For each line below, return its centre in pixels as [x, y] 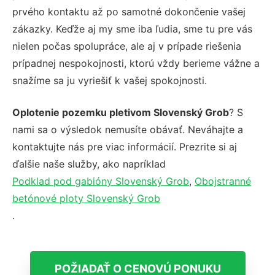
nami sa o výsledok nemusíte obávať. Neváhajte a [128, 129]
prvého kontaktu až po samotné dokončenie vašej [129, 11]
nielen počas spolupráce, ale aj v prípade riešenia [127, 46]
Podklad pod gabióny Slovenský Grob [101, 181]
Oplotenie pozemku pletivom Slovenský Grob [121, 112]
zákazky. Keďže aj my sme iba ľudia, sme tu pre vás [132, 29]
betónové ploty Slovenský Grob [86, 198]
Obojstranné [223, 181]
